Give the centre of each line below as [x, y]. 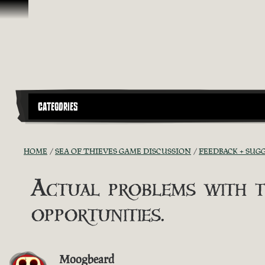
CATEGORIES [58, 107]
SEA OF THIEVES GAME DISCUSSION [123, 151]
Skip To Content [40, 11]
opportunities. [98, 214]
